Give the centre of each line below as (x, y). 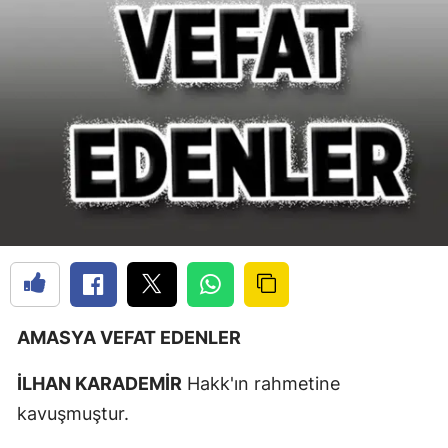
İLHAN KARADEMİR (99, 384)
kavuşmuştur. (75, 414)
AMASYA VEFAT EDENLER (129, 338)
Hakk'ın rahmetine (261, 384)
